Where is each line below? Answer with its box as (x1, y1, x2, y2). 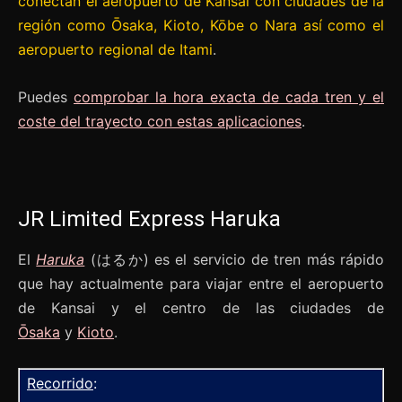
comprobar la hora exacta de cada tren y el (74, 87, 384, 106)
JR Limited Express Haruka (18, 205, 281, 232)
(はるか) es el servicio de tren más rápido (84, 249, 385, 268)
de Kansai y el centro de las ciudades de (18, 298, 384, 317)
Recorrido (27, 373, 93, 392)
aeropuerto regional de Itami (18, 39, 213, 58)
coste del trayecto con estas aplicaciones (18, 111, 301, 130)
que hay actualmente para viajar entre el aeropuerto (18, 274, 384, 293)
